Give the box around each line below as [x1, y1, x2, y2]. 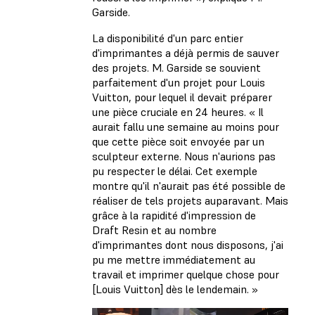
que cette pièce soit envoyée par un [92, 134, 264, 148]
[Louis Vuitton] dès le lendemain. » [92, 281, 258, 296]
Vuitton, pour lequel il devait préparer [92, 89, 272, 104]
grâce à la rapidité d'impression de [92, 207, 256, 222]
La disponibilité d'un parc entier [92, 30, 243, 45]
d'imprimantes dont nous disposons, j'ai [92, 237, 283, 252]
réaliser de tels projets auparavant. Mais [92, 193, 288, 207]
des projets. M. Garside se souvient [92, 60, 261, 75]
